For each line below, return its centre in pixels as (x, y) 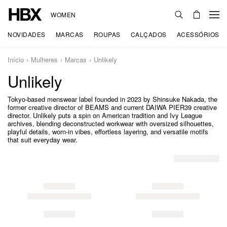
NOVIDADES (27, 34)
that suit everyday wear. (43, 140)
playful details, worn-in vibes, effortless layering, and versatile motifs (108, 131)
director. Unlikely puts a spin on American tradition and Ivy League (105, 115)
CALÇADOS (148, 34)
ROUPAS (107, 34)
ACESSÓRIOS (198, 34)
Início (16, 60)
